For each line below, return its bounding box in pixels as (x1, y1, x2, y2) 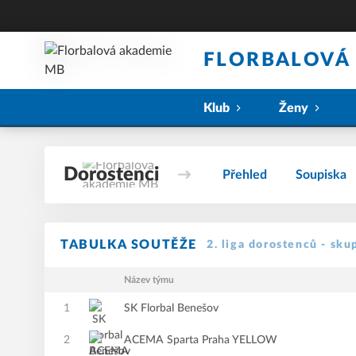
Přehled (222, 168, 267, 181)
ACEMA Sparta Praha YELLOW (124, 335, 277, 346)
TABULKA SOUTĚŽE (60, 238, 197, 251)
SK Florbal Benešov (124, 303, 219, 314)
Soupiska (296, 168, 346, 181)
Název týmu (124, 275, 174, 284)
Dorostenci (64, 165, 159, 184)
